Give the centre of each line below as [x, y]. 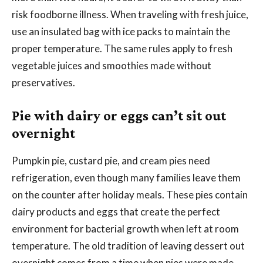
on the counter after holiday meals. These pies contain [130, 194]
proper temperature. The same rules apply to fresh [122, 48]
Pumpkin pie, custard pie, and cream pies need [111, 160]
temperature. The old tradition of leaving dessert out [128, 245]
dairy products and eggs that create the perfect [116, 211]
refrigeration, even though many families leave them [126, 177]
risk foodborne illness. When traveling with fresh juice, [130, 14]
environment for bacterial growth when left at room [125, 228]
